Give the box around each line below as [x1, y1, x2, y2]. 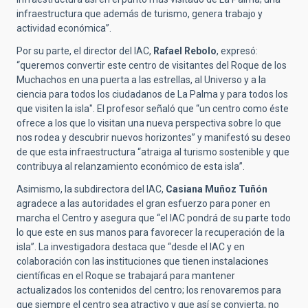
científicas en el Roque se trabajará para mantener [16, 269, 235, 281]
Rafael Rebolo [153, 45, 217, 56]
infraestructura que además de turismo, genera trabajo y [16, 8, 263, 19]
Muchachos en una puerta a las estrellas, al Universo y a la [16, 74, 266, 85]
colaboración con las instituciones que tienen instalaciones [16, 255, 269, 267]
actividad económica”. [16, 22, 111, 34]
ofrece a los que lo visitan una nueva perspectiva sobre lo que [16, 117, 281, 129]
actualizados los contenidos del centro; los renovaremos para [16, 284, 281, 296]
